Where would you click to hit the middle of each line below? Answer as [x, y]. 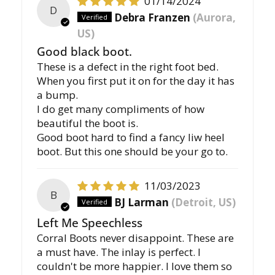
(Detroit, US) [204, 202]
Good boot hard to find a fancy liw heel [131, 137]
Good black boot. [84, 51]
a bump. [58, 95]
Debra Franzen [153, 17]
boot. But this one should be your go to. [133, 151]
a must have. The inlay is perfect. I [119, 252]
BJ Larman [142, 202]
